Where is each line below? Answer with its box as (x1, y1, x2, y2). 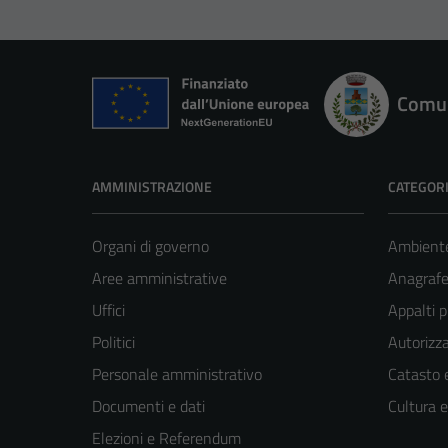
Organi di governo (92, 234, 209, 259)
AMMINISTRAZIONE (92, 176, 212, 198)
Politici (92, 330, 135, 355)
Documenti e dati (92, 394, 205, 419)
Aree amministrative (92, 266, 227, 291)
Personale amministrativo (92, 362, 262, 387)
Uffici (92, 298, 125, 323)
